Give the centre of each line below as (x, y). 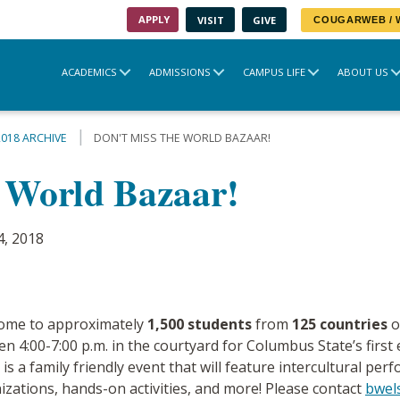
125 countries (340, 325)
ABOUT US (363, 71)
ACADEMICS (89, 71)
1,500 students (200, 325)
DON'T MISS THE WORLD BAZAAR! (182, 138)
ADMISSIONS (180, 71)
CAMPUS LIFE (274, 71)
